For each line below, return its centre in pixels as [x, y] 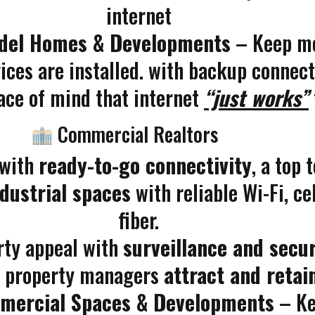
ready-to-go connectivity [145, 165]
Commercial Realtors [136, 134]
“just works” [256, 97]
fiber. [139, 220]
